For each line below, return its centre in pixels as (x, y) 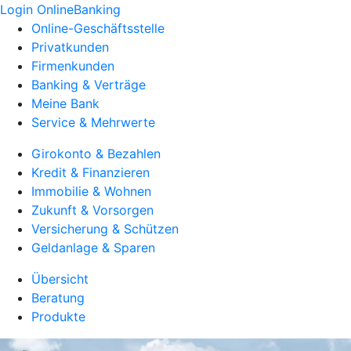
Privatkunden (70, 47)
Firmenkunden (73, 66)
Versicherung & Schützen (105, 229)
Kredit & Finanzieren (90, 172)
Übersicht (60, 279)
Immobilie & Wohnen (91, 191)
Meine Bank (65, 103)
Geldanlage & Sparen (93, 248)
